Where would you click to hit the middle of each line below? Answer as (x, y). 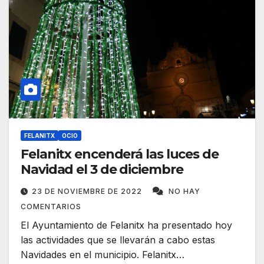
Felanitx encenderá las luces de (120, 154)
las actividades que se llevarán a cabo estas (118, 240)
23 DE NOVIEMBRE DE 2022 (88, 192)
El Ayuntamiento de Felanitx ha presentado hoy (126, 225)
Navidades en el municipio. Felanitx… (103, 255)
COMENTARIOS (51, 207)
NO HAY (184, 192)
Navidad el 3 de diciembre (102, 170)
